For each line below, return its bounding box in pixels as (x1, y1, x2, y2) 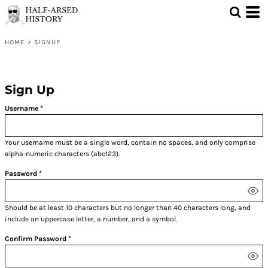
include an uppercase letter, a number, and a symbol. (5, 215, 177, 224)
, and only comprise (191, 138, 255, 147)
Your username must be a (5, 138, 90, 147)
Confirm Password (5, 234, 66, 243)
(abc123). (89, 150, 120, 159)
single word (90, 138, 127, 147)
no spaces (159, 138, 191, 147)
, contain (127, 138, 159, 147)
